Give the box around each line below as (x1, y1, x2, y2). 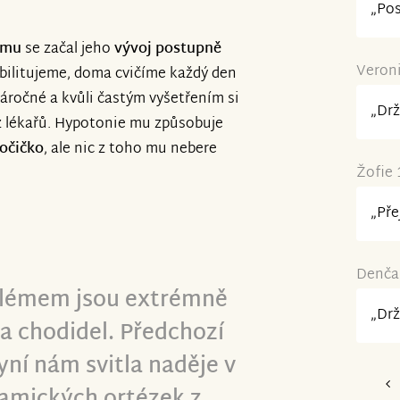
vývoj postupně (114, 37, 221, 63)
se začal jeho (21, 37, 114, 63)
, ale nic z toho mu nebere (44, 137, 217, 163)
